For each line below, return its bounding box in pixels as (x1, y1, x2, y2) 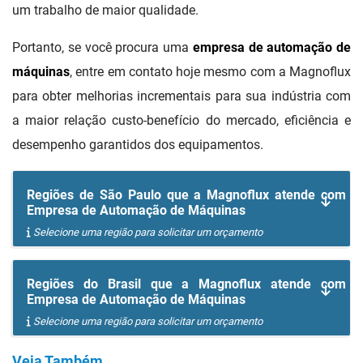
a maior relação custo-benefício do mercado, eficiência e (12, 113, 351, 129)
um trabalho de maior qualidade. (12, 2, 199, 19)
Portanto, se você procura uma (12, 40, 193, 56)
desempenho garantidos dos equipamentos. (12, 137, 263, 153)
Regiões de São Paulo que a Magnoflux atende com (27, 187, 346, 203)
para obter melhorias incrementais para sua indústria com (12, 88, 351, 105)
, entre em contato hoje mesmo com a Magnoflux (70, 64, 351, 80)
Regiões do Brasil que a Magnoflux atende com (27, 276, 346, 293)
